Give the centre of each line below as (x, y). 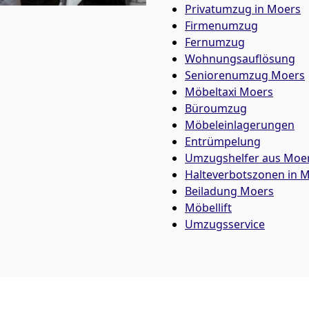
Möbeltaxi (212, 92)
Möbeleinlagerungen (240, 125)
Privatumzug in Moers (243, 9)
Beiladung (212, 191)
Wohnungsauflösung (240, 59)
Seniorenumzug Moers (245, 75)
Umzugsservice (225, 224)
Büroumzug (216, 108)
